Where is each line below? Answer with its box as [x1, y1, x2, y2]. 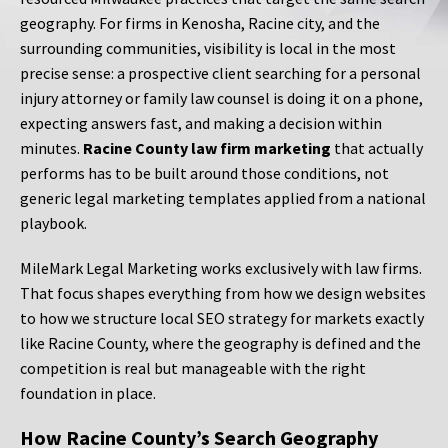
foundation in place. [20, 383, 156, 404]
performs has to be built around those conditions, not [20, 163, 389, 184]
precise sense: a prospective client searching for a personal [20, 63, 421, 84]
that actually [331, 138, 423, 159]
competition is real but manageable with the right [20, 358, 366, 379]
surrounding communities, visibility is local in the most [20, 38, 396, 59]
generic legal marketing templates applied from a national [20, 188, 426, 209]
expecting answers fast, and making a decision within [20, 113, 382, 134]
